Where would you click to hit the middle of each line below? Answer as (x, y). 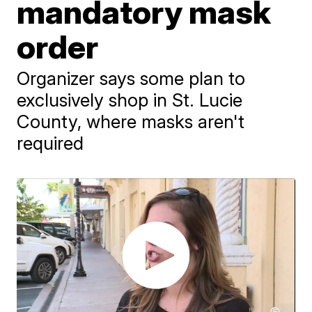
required (50, 143)
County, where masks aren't (131, 122)
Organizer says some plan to (131, 78)
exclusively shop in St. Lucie (130, 100)
